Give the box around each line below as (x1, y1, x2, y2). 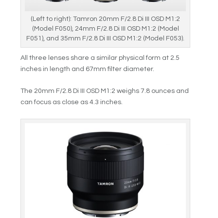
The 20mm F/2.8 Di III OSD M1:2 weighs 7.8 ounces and (20, 88, 189, 95)
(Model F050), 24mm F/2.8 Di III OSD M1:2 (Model (32, 25, 179, 32)
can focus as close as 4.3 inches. (20, 99, 123, 106)
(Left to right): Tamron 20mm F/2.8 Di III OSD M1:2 (31, 15, 181, 22)
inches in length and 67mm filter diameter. (20, 65, 155, 73)
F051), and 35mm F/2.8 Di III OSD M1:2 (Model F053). (26, 35, 185, 42)
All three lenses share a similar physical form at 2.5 (20, 54, 180, 61)
